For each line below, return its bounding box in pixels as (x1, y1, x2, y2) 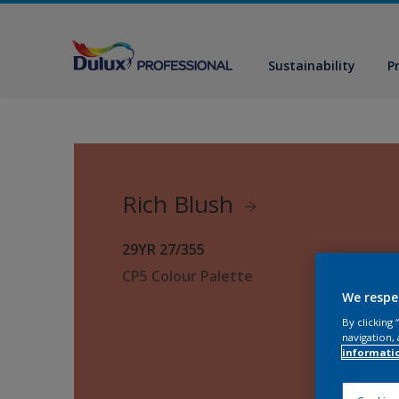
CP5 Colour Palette (122, 266, 253, 286)
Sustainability (268, 56, 356, 74)
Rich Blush (122, 188, 240, 220)
